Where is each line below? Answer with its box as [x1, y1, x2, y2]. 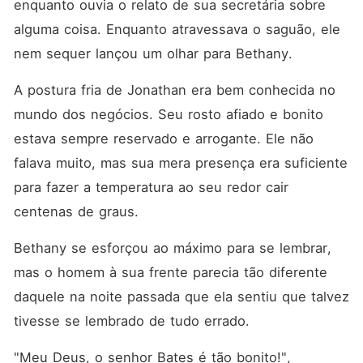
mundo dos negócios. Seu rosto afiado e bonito [13, 106, 323, 122]
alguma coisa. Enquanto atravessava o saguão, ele [13, 21, 340, 37]
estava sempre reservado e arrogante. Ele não [13, 130, 314, 147]
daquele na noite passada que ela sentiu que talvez [13, 288, 349, 305]
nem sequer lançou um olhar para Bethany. [13, 45, 297, 62]
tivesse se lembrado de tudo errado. [13, 313, 254, 329]
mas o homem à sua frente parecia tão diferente [13, 264, 327, 280]
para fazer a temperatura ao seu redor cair [13, 179, 288, 195]
